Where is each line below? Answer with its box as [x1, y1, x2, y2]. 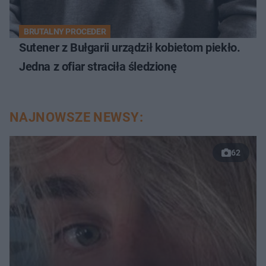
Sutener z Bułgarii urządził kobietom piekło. [19, 40, 240, 55]
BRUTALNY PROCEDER [24, 26, 106, 36]
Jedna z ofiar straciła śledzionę [19, 59, 177, 74]
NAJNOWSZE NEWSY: [9, 109, 144, 125]
